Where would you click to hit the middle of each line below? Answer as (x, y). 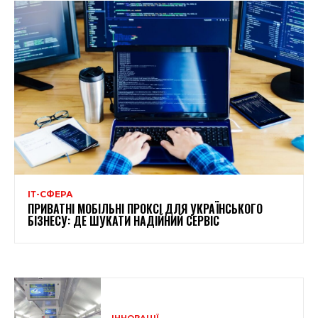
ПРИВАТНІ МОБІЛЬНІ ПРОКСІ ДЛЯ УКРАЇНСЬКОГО (145, 208)
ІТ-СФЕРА (50, 194)
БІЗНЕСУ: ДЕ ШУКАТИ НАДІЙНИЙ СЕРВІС (124, 220)
